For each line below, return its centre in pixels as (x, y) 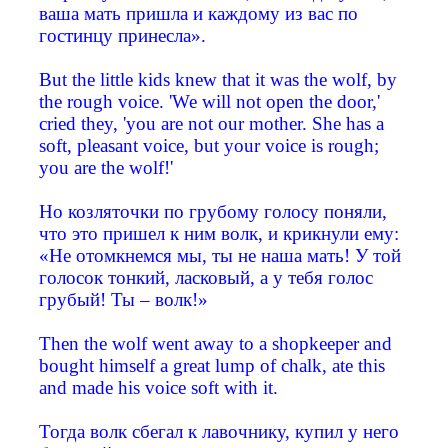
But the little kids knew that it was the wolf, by (218, 80)
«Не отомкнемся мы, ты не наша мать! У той (220, 256)
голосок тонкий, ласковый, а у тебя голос (206, 278)
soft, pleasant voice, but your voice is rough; (209, 146)
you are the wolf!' (106, 168)
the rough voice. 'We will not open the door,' (209, 102)
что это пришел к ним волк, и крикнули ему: (219, 234)
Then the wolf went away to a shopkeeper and (215, 344)
